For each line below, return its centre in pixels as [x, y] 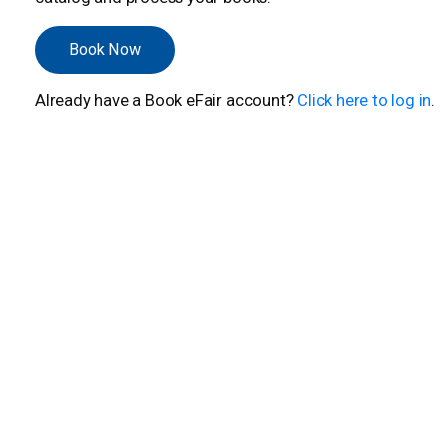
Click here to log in [364, 101]
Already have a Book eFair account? [166, 101]
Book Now [105, 50]
